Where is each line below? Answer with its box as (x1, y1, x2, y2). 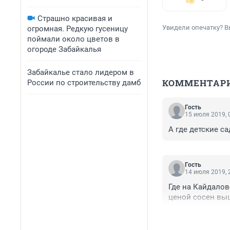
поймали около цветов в (27, 34, 120, 44)
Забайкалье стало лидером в (27, 68, 134, 77)
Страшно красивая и (37, 14, 112, 23)
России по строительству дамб (27, 78, 141, 87)
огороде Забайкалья (27, 45, 101, 54)
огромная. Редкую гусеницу (27, 24, 128, 33)
